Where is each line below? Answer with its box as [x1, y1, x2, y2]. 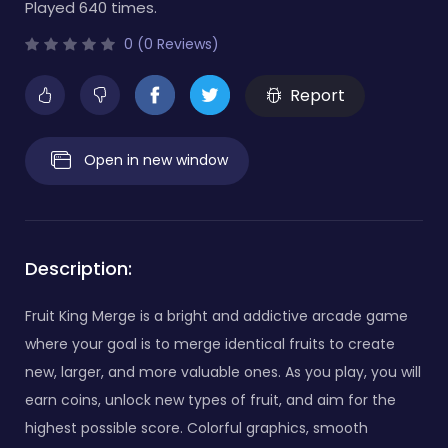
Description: [25, 255, 132, 281]
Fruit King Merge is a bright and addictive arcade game [25, 305, 408, 326]
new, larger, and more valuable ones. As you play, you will [25, 361, 421, 382]
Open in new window [84, 149, 228, 170]
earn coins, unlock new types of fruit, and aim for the [25, 389, 396, 410]
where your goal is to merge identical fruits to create [25, 333, 395, 354]
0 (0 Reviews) [120, 33, 219, 54]
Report [289, 83, 345, 107]
